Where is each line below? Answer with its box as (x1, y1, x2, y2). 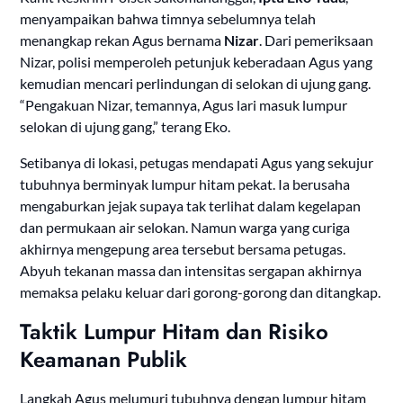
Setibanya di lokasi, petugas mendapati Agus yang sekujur (20, 154, 374, 172)
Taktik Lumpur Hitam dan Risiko (20, 316, 329, 348)
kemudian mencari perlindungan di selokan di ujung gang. (20, 75, 372, 93)
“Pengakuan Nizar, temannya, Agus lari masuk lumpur (20, 96, 348, 114)
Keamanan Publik (20, 344, 188, 376)
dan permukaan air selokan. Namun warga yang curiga (20, 219, 351, 237)
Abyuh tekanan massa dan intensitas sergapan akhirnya (20, 262, 363, 280)
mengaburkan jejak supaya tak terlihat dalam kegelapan (20, 197, 362, 215)
